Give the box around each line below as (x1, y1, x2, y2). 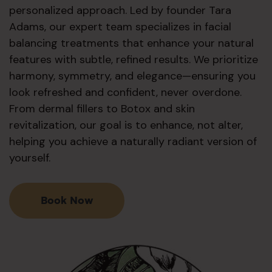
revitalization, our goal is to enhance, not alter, (9, 117, 243, 132)
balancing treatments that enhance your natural (9, 35, 254, 50)
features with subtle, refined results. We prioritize (9, 52, 258, 67)
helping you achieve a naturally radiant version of (9, 134, 257, 149)
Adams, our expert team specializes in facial (9, 19, 231, 34)
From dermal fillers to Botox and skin (9, 101, 195, 116)
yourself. (9, 150, 50, 165)
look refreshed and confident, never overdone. (9, 84, 242, 100)
